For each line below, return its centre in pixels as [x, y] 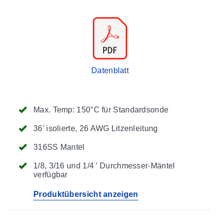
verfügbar [51, 174]
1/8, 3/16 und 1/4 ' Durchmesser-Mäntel [104, 165]
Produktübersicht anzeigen [86, 194]
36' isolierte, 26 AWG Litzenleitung [96, 128]
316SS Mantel [59, 147]
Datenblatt [110, 70]
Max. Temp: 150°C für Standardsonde [101, 110]
